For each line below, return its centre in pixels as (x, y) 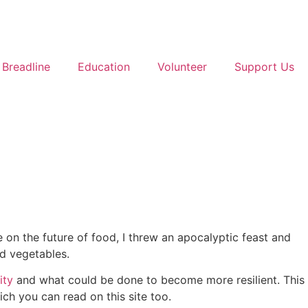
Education (104, 66)
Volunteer (182, 66)
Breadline (26, 66)
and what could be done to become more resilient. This (159, 280)
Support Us (264, 66)
